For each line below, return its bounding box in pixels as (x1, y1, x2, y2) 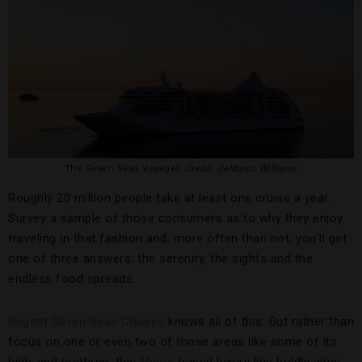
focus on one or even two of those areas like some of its (8, 335, 337, 350)
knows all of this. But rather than (164, 314, 354, 330)
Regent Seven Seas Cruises (8, 314, 165, 330)
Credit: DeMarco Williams (184, 163, 298, 175)
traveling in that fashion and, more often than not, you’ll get (8, 231, 347, 246)
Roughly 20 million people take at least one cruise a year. (8, 191, 330, 206)
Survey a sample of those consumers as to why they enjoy (8, 211, 343, 226)
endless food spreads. (8, 271, 136, 287)
